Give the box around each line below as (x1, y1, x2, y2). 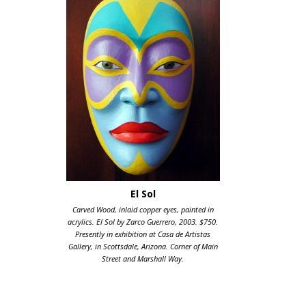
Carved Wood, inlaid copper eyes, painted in (72, 204, 214, 214)
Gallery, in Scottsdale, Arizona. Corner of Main (68, 241, 218, 251)
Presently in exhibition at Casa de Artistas (75, 229, 210, 239)
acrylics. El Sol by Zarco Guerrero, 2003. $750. (68, 217, 218, 227)
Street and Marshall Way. (102, 253, 184, 264)
